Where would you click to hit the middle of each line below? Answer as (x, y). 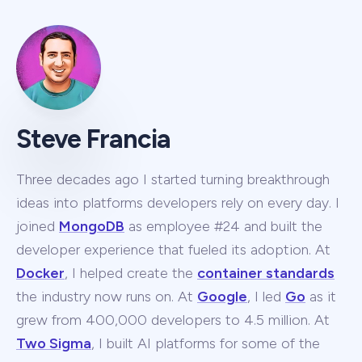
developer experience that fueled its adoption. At (173, 249)
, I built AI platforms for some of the (206, 343)
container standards (266, 273)
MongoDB (92, 226)
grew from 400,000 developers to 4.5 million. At (173, 320)
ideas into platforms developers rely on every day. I (178, 202)
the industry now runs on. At (107, 296)
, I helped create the (131, 273)
